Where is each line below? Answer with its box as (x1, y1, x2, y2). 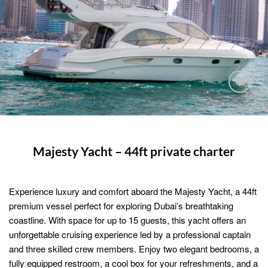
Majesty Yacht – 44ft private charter (33, 144, 235, 159)
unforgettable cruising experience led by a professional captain (9, 228, 251, 241)
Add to (223, 118, 248, 130)
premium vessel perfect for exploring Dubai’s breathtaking (9, 199, 233, 212)
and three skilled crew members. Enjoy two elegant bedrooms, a (9, 242, 259, 255)
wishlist (221, 129, 249, 141)
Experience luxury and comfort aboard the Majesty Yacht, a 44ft (9, 185, 257, 198)
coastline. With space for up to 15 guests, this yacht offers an (9, 214, 246, 227)
